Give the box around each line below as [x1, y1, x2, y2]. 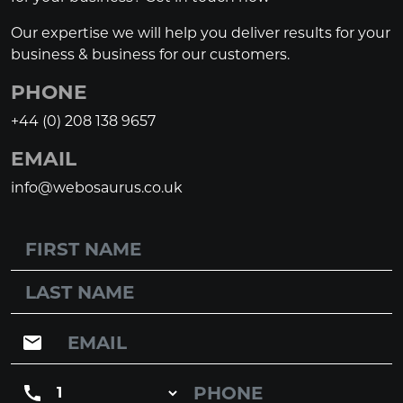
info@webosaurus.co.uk [11, 179, 183, 196]
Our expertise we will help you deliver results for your [11, 24, 390, 41]
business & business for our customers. [11, 46, 290, 63]
